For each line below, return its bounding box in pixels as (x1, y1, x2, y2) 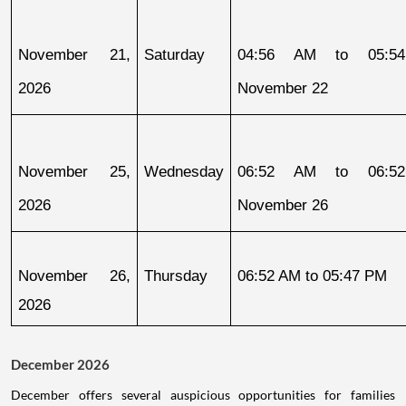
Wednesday (144, 162, 224, 181)
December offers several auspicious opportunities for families (11, 387, 395, 403)
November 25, (18, 162, 130, 181)
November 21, (18, 45, 130, 64)
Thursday (144, 266, 208, 285)
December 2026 (11, 356, 110, 373)
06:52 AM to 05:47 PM (237, 266, 387, 285)
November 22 (237, 79, 328, 98)
